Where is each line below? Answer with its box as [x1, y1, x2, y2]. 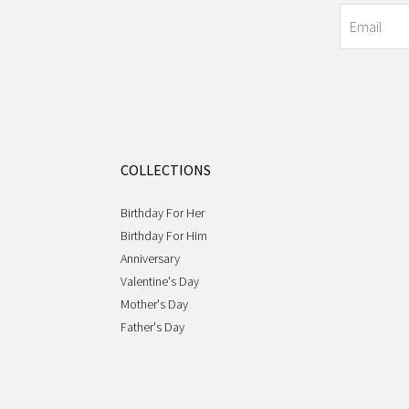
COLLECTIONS [121, 160, 211, 179]
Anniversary [121, 249, 180, 267]
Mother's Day [121, 295, 188, 312]
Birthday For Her [121, 204, 204, 221]
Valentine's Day [121, 272, 199, 289]
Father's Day [121, 318, 184, 335]
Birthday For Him [121, 226, 207, 244]
